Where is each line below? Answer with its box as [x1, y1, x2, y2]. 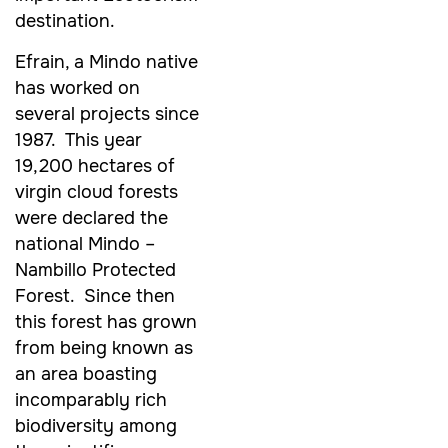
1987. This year [15, 128, 142, 151]
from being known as [15, 336, 193, 359]
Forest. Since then [15, 284, 175, 307]
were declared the [15, 206, 168, 229]
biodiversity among [15, 414, 177, 437]
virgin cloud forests [15, 180, 178, 203]
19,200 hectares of [15, 154, 175, 177]
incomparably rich [15, 388, 167, 411]
